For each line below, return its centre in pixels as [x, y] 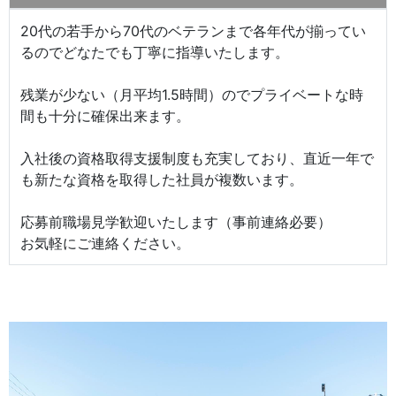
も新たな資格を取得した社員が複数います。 [162, 179]
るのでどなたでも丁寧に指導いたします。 [155, 52]
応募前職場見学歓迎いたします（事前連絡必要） [176, 221]
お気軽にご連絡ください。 [105, 243]
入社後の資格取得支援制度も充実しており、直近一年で [197, 158]
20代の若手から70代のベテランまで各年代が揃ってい [193, 30]
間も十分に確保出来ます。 [105, 115]
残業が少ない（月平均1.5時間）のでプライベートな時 [192, 94]
